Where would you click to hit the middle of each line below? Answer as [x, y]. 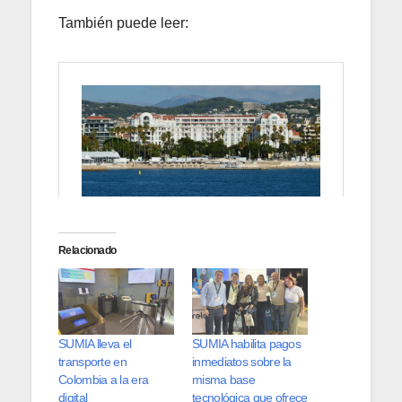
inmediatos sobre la [242, 362]
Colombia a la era [104, 380]
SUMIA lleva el [95, 344]
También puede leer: [123, 23]
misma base [223, 380]
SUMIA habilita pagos [247, 344]
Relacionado [87, 251]
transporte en [92, 362]
